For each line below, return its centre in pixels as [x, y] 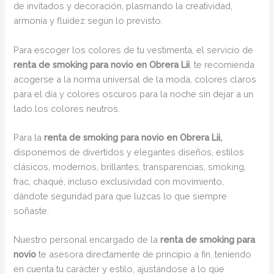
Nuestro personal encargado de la [87, 240]
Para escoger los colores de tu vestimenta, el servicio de [134, 50]
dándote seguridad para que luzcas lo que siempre [120, 196]
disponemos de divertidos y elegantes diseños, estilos [129, 152]
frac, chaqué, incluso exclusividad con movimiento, [119, 181]
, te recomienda [222, 64]
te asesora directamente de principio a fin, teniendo [144, 254]
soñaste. [31, 210]
